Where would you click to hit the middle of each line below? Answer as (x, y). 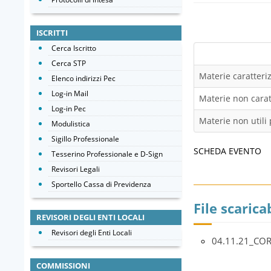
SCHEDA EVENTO (227, 151)
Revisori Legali (76, 169)
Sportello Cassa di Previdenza (101, 184)
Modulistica (71, 124)
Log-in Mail (70, 93)
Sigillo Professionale (85, 139)
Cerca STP (69, 63)
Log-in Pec (69, 109)
